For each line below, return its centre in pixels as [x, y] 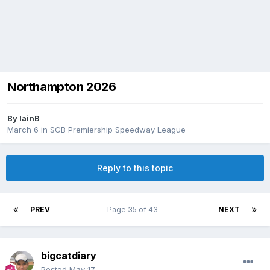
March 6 [23, 130]
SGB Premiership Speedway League [118, 130]
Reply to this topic [135, 168]
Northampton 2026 [62, 87]
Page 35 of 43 [134, 210]
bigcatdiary [69, 256]
